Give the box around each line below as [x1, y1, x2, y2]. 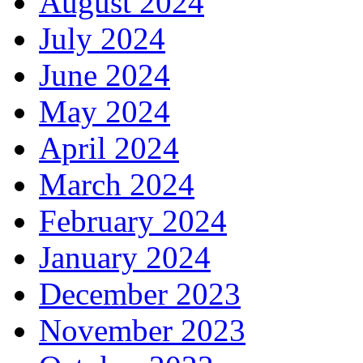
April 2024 [39, 130, 179, 166]
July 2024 [39, 21, 165, 57]
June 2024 [39, 58, 170, 93]
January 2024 [39, 240, 211, 275]
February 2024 [39, 203, 227, 239]
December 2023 [39, 276, 241, 312]
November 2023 [39, 313, 246, 348]
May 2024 [39, 94, 170, 130]
